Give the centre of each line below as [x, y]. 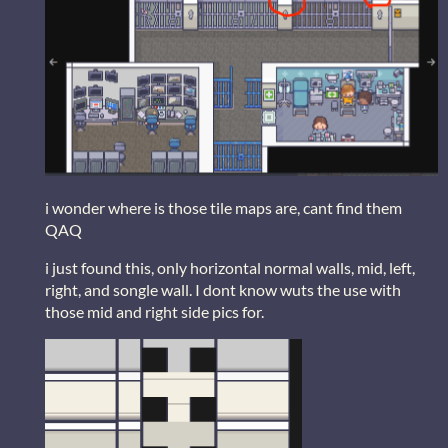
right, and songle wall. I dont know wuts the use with [223, 289]
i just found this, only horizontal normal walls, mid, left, [230, 267]
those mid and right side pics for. [154, 311]
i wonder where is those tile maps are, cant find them [223, 207]
